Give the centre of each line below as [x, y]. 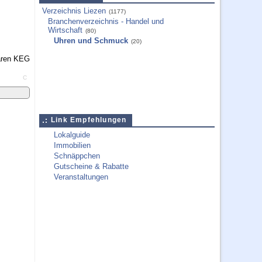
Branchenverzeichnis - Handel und [106, 21]
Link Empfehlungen [89, 120]
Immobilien [72, 145]
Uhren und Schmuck [91, 41]
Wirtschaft [65, 30]
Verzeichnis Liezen [74, 11]
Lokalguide [72, 135]
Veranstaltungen [81, 177]
